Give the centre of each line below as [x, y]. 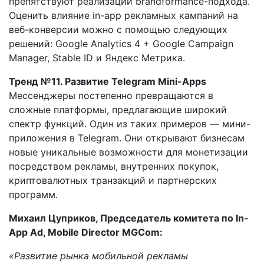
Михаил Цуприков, [55, 218]
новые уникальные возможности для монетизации [128, 152]
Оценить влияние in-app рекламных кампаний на [123, 15]
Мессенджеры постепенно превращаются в [111, 95]
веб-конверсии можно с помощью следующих [118, 29]
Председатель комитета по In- [174, 218]
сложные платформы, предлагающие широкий [118, 109]
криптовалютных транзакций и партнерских [113, 180]
